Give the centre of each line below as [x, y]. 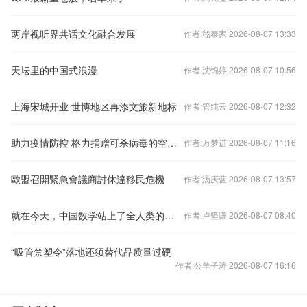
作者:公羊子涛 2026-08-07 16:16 [236, 265]
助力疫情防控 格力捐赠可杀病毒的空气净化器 [172, 143]
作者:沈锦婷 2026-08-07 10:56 [240, 70]
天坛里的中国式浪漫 [54, 70]
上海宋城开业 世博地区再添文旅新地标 [94, 106]
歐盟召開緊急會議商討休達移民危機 [88, 179]
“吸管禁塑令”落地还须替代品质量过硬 [91, 251]
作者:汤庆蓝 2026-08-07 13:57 [240, 179]
